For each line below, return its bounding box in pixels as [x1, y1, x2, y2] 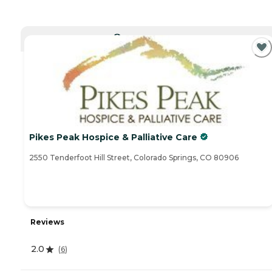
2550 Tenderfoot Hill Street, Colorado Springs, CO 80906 [29, 153, 239, 163]
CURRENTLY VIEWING [121, 33, 186, 40]
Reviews [30, 217, 64, 227]
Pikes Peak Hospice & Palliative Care [29, 132, 197, 143]
